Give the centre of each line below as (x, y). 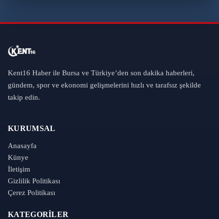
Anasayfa (22, 145)
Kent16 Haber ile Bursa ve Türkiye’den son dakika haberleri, (101, 73)
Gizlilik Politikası (34, 181)
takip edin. (24, 97)
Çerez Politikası (32, 192)
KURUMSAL (32, 128)
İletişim (19, 169)
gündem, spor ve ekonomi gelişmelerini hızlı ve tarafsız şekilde (104, 85)
